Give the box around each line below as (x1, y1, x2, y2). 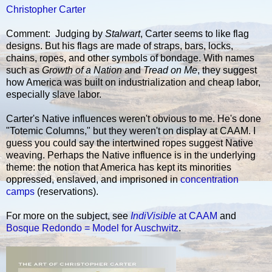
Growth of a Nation (42, 65, 122, 76)
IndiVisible (131, 211, 176, 222)
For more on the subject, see (6, 211, 131, 222)
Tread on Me (143, 65, 197, 76)
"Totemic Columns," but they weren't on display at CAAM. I (6, 126, 256, 137)
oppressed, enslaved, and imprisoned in (6, 174, 180, 185)
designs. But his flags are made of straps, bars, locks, (6, 41, 233, 52)
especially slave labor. (6, 89, 101, 100)
